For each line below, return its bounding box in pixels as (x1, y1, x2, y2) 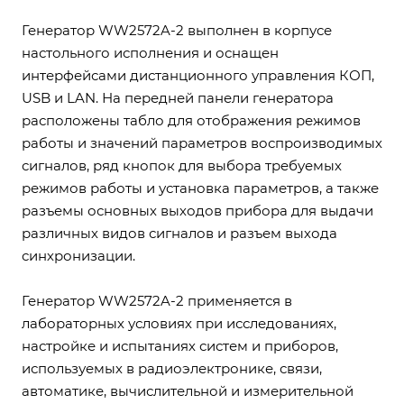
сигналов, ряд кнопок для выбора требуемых (22, 157, 342, 174)
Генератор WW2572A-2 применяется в (22, 292, 292, 309)
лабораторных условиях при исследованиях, (22, 315, 336, 332)
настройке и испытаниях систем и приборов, (22, 337, 338, 354)
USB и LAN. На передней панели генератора (22, 89, 334, 106)
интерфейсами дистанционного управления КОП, (22, 67, 374, 84)
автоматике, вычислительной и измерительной (22, 382, 353, 399)
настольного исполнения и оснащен (22, 44, 279, 61)
